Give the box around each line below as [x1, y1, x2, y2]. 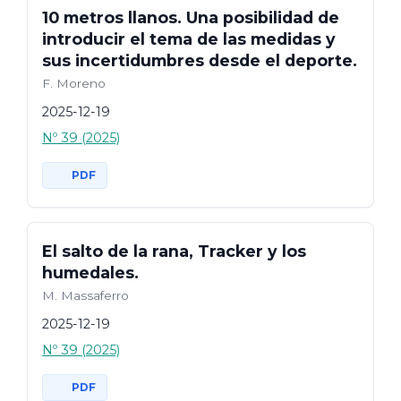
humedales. [42, 262, 139, 282]
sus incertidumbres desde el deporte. [42, 50, 357, 70]
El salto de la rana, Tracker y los [42, 241, 306, 260]
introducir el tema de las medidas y [42, 29, 336, 48]
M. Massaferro [42, 287, 129, 303]
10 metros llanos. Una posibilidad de [42, 7, 339, 27]
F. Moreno [42, 75, 106, 90]
